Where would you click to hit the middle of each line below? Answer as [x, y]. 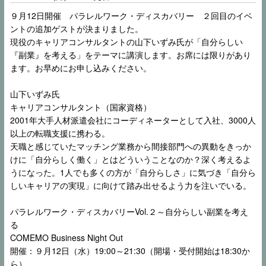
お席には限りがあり [214, 54]
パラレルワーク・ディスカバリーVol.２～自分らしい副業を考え [129, 211]
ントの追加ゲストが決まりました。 [77, 28]
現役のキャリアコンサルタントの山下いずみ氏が [102, 41]
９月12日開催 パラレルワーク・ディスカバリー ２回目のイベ [131, 15]
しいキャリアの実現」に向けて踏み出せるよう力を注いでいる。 [131, 185]
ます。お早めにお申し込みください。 [81, 67]
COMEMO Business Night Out [66, 237]
